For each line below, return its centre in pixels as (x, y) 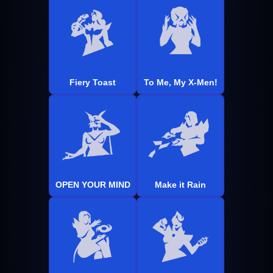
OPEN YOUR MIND (93, 184)
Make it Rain (180, 184)
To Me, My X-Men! (180, 82)
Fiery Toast (93, 82)
